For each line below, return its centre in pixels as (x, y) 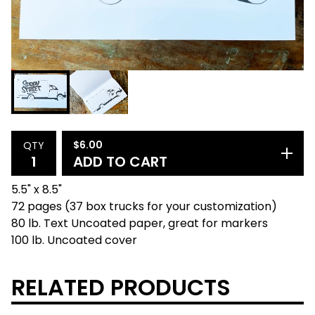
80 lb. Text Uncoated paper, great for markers (140, 223)
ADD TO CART (120, 162)
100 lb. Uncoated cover (74, 240)
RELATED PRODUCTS (121, 287)
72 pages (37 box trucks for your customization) (144, 206)
